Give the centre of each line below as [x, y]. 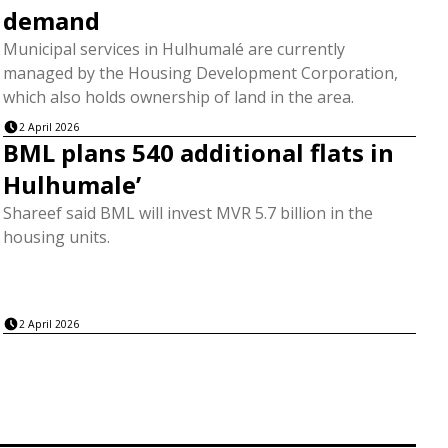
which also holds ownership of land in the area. [178, 96]
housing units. [56, 237]
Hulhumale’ [71, 185]
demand [51, 20]
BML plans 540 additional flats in [198, 153]
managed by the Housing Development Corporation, [200, 72]
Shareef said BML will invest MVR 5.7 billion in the [187, 213]
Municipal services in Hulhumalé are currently [173, 48]
